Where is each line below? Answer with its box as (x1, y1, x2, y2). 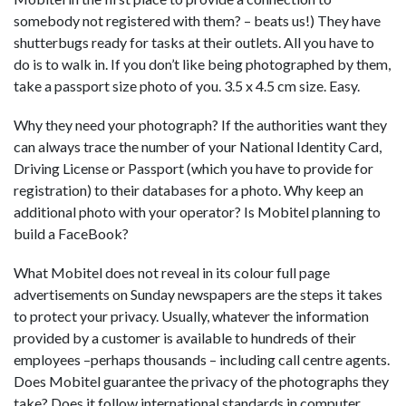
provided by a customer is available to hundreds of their (14, 329, 356, 347)
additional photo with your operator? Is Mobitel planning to (14, 203, 381, 221)
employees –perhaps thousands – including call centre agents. (14, 351, 390, 369)
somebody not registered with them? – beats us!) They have (14, 11, 381, 29)
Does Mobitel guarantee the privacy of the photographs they (14, 372, 389, 391)
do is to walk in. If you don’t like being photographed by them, (14, 54, 391, 72)
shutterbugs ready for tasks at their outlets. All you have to (14, 33, 374, 51)
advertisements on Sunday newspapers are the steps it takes (14, 285, 382, 304)
